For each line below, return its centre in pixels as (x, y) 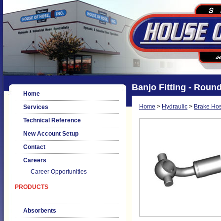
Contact (34, 147)
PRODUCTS (32, 187)
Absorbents (40, 211)
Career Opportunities (59, 172)
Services (36, 107)
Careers (35, 160)
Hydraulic (175, 107)
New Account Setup (51, 134)
